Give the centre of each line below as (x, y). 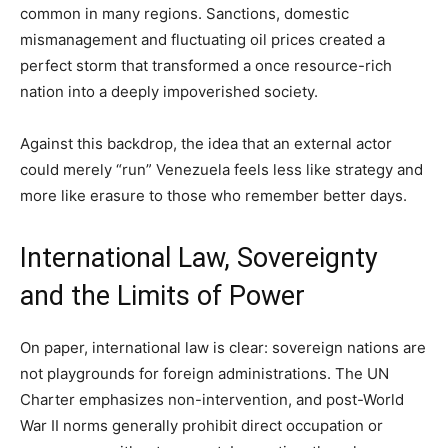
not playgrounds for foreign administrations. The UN (204, 373)
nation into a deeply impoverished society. (169, 91)
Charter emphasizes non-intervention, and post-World (212, 399)
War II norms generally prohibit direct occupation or (201, 425)
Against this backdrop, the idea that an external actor (206, 143)
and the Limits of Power (162, 295)
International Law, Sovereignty (199, 257)
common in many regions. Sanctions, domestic (184, 13)
